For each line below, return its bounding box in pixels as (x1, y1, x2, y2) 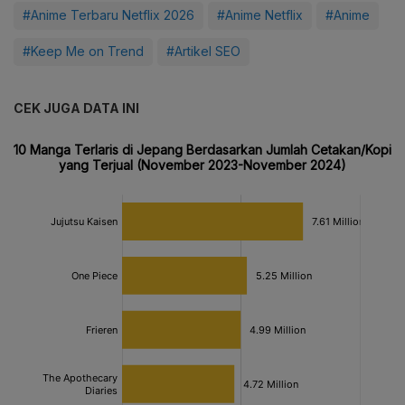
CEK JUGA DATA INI (14, 99, 139, 116)
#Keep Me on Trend (23, 42, 144, 59)
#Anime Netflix (217, 6, 303, 23)
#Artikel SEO (166, 42, 240, 59)
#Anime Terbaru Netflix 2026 (23, 6, 194, 23)
